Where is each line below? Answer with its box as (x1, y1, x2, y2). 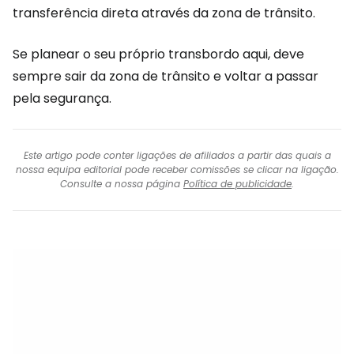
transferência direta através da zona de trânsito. (13, 4, 315, 22)
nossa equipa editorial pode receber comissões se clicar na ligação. (15, 163, 339, 176)
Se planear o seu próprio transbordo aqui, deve (13, 45, 304, 63)
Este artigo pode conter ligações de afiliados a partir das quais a (23, 149, 331, 162)
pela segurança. (13, 89, 111, 107)
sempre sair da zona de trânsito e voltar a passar (13, 67, 318, 85)
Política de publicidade (183, 177, 292, 190)
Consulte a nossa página (60, 177, 183, 190)
